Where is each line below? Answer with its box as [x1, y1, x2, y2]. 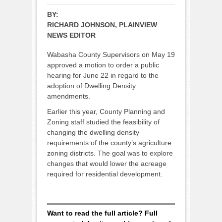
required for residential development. [47, 169, 163, 178]
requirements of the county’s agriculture [47, 138, 171, 147]
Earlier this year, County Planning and [47, 107, 165, 115]
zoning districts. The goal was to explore [47, 149, 173, 157]
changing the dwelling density [47, 128, 139, 136]
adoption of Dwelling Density [47, 81, 136, 90]
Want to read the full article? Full [47, 209, 158, 217]
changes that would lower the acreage [47, 159, 166, 167]
